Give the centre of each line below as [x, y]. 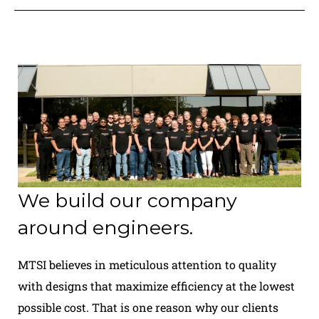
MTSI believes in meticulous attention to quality [147, 265]
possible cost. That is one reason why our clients [148, 307]
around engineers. [105, 228]
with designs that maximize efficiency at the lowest [156, 286]
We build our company [127, 200]
